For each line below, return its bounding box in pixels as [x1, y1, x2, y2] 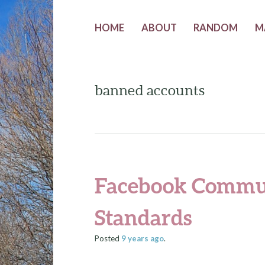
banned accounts [94, 82, 205, 99]
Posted [94, 234, 121, 244]
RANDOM [193, 22, 238, 34]
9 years [121, 234, 148, 244]
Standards [94, 204, 192, 231]
